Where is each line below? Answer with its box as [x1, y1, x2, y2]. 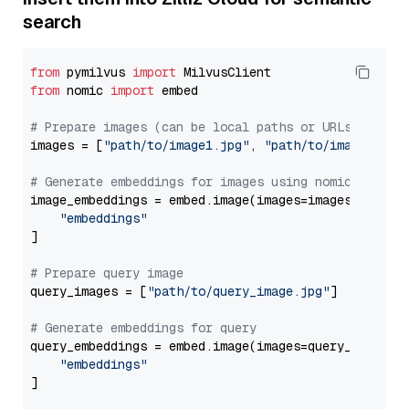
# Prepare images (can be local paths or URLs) [30, 119, 359, 135]
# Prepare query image [30, 265, 184, 281]
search [23, 10, 81, 34]
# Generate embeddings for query [30, 320, 257, 336]
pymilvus [59, 64, 132, 80]
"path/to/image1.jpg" [103, 137, 249, 153]
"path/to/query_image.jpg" [147, 283, 330, 299]
